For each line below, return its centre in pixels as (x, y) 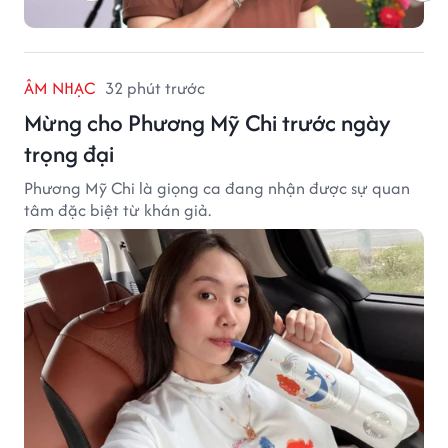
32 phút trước (155, 87)
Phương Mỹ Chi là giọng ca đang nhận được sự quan (217, 187)
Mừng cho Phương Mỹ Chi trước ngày (207, 122)
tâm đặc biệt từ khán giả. (117, 209)
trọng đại (69, 153)
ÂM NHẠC (59, 87)
